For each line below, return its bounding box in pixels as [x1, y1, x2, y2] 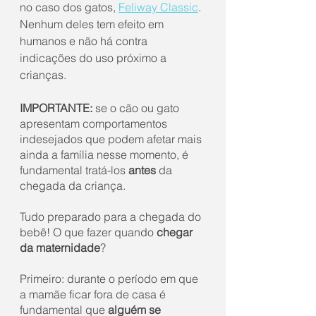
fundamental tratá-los [20, 162, 128, 177]
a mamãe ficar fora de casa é [20, 286, 169, 301]
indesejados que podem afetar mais [20, 131, 205, 146]
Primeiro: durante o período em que [20, 271, 201, 286]
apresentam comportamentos [20, 116, 170, 130]
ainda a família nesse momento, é [20, 147, 191, 162]
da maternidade [20, 240, 100, 255]
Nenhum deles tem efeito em [20, 16, 166, 31]
